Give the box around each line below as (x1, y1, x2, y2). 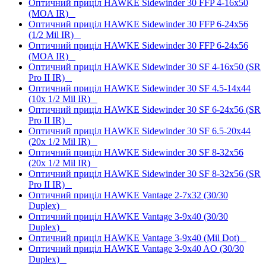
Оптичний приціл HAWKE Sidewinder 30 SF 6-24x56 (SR (28, 104, 261, 115)
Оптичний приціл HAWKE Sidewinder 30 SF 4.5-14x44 (28, 83, 251, 93)
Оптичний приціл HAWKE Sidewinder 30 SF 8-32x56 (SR (28, 168, 261, 179)
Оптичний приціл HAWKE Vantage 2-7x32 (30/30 (28, 189, 228, 200)
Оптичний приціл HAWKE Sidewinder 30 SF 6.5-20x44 (28, 125, 251, 136)
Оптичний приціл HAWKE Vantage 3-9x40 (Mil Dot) (28, 232, 246, 243)
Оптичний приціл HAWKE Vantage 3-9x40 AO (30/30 (28, 243, 244, 254)
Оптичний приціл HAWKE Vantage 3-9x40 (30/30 (28, 211, 228, 221)
